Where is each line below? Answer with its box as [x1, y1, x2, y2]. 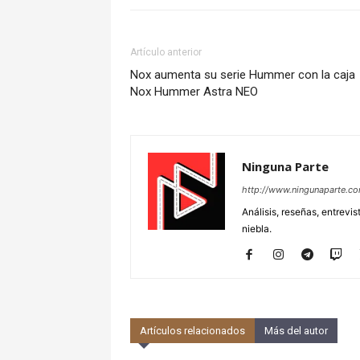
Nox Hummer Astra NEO [130, 84, 258, 100]
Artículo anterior [130, 47, 202, 59]
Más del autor [264, 325, 328, 337]
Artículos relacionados [140, 325, 245, 337]
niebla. [242, 223, 272, 235]
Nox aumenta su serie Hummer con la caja [130, 67, 355, 83]
